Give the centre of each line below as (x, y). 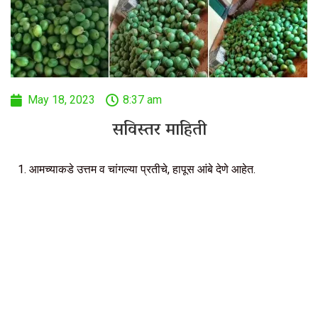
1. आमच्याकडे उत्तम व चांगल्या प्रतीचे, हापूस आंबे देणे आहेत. (137, 170)
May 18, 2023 (61, 100)
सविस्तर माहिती (159, 131)
